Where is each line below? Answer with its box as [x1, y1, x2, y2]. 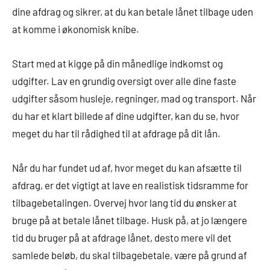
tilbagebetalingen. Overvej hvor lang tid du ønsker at [12, 196, 237, 209]
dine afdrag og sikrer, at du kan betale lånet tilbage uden [12, 5, 253, 18]
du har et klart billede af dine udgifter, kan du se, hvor [12, 110, 239, 122]
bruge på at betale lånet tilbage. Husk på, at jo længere [12, 214, 247, 227]
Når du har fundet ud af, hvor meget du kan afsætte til [12, 162, 242, 174]
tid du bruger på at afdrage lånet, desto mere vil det [12, 231, 231, 244]
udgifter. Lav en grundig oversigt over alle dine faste [12, 75, 236, 87]
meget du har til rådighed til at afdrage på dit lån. [12, 127, 221, 140]
